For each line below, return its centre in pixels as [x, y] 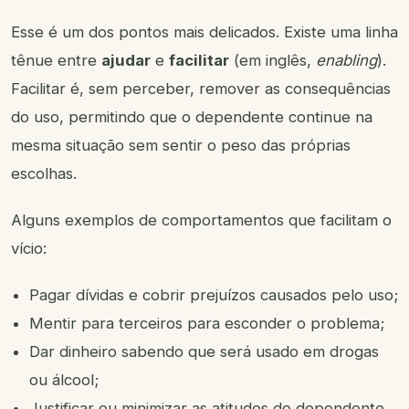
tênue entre [56, 61]
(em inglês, [273, 61]
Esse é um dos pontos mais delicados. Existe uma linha [204, 32]
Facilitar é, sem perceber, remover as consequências [201, 89]
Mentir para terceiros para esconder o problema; [207, 324]
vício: [29, 249]
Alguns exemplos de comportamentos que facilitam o [201, 220]
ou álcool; [64, 380]
